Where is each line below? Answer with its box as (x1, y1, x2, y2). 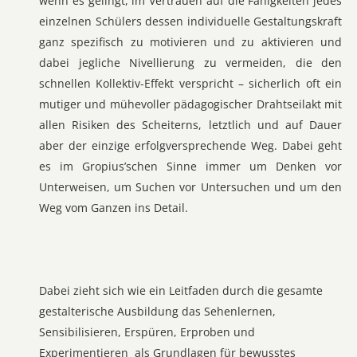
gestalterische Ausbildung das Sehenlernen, (39, 304, 276, 319)
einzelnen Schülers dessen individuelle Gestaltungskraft (39, 14, 342, 29)
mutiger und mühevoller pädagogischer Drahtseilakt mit (39, 96, 342, 112)
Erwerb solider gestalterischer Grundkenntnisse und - (39, 241, 328, 257)
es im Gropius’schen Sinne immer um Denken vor (39, 159, 342, 174)
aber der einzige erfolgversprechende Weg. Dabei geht (39, 138, 342, 153)
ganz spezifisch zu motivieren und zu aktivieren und (39, 34, 342, 49)
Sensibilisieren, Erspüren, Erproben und (39, 324, 255, 339)
